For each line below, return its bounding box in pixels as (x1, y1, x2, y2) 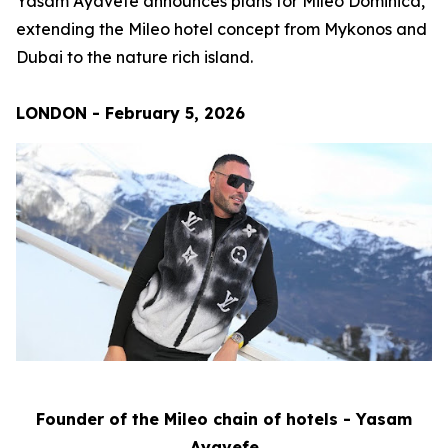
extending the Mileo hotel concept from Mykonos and (16, 19, 427, 39)
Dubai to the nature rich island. (16, 47, 253, 67)
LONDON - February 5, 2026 (16, 103, 245, 123)
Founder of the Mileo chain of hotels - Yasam (36, 408, 412, 429)
